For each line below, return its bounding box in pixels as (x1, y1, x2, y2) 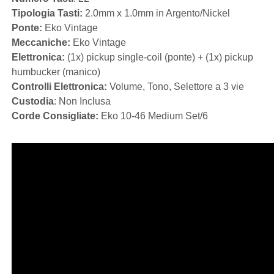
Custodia (12, 96, 54, 106)
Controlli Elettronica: (12, 81, 107, 92)
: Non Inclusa (54, 96, 111, 106)
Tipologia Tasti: (12, 8, 83, 18)
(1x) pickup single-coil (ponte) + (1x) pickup (65, 52, 253, 62)
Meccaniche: (12, 37, 70, 48)
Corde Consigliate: (12, 111, 98, 121)
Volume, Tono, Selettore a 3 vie (107, 81, 244, 92)
